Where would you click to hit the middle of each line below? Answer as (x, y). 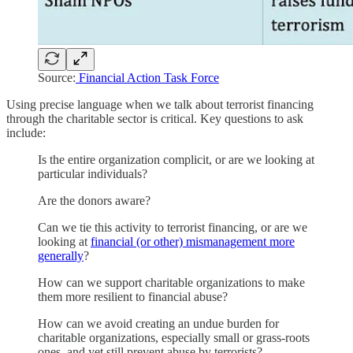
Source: (57, 77)
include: (28, 132)
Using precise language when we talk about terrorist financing (160, 104)
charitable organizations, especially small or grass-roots (174, 337)
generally (61, 255)
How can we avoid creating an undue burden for (158, 323)
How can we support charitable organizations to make (171, 282)
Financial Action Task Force (147, 77)
